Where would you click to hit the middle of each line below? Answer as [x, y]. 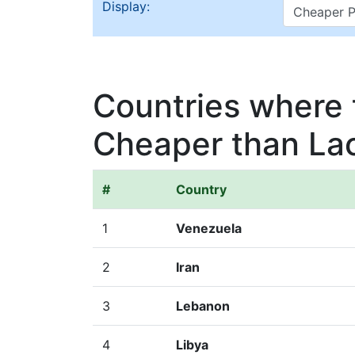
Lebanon [203, 306]
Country [201, 189]
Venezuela [209, 228]
